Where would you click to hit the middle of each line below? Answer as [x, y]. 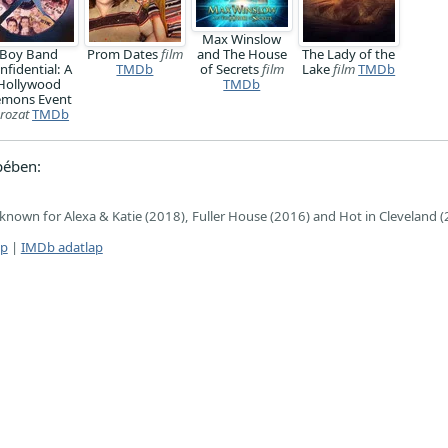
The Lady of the [349, 53]
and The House [241, 53]
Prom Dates [123, 53]
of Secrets [230, 68]
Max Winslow [242, 38]
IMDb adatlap [61, 247]
